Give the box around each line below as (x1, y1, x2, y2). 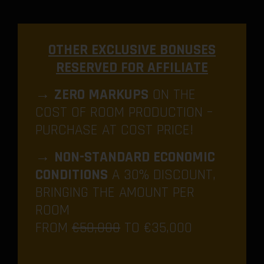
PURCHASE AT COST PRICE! (35, 121, 193, 140)
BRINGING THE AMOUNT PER (35, 183, 194, 202)
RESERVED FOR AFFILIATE (56, 58, 208, 77)
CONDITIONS (35, 166, 108, 184)
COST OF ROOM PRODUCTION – (35, 103, 213, 122)
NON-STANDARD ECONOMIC (54, 148, 215, 167)
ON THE (148, 85, 196, 104)
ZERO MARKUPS (54, 85, 148, 104)
